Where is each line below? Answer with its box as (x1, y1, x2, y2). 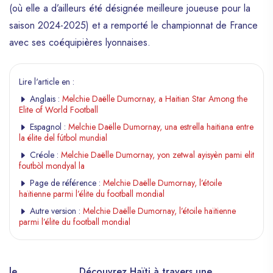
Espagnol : (27, 121, 68, 133)
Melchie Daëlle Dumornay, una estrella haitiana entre (68, 121, 253, 133)
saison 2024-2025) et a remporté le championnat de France (9, 18, 258, 32)
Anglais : (27, 93, 62, 105)
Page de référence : (27, 177, 103, 189)
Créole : (27, 149, 61, 161)
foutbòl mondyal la (19, 160, 85, 172)
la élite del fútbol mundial (19, 132, 107, 144)
